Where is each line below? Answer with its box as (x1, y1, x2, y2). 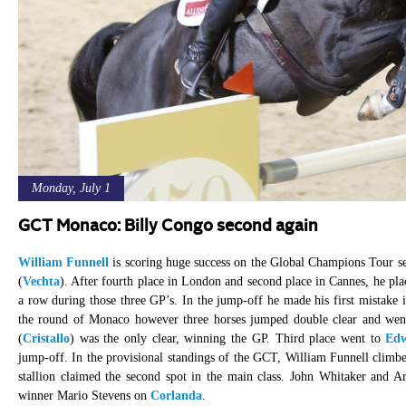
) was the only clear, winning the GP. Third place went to (69, 332, 386, 345)
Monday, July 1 (31, 181, 111, 195)
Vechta (22, 275, 60, 288)
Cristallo (22, 332, 70, 345)
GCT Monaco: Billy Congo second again (17, 218, 318, 235)
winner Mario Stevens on (17, 389, 150, 402)
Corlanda (150, 389, 202, 402)
